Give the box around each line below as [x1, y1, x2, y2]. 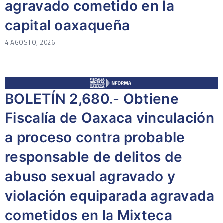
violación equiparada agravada [5, 187, 215, 204]
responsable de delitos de [5, 148, 183, 165]
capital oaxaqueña [5, 17, 130, 34]
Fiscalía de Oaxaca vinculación [5, 110, 214, 126]
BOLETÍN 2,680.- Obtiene [5, 90, 179, 107]
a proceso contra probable [5, 129, 185, 146]
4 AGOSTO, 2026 [5, 37, 55, 47]
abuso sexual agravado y [5, 168, 175, 185]
